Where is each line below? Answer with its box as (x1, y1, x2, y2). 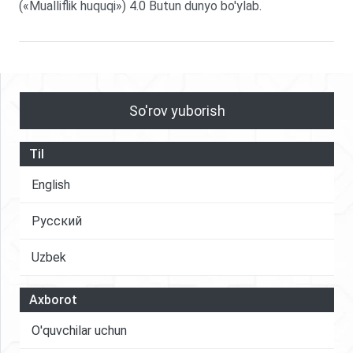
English (32, 176, 70, 192)
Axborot (29, 292, 77, 307)
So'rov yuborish (128, 102, 225, 119)
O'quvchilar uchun (32, 322, 127, 338)
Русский (32, 213, 82, 229)
